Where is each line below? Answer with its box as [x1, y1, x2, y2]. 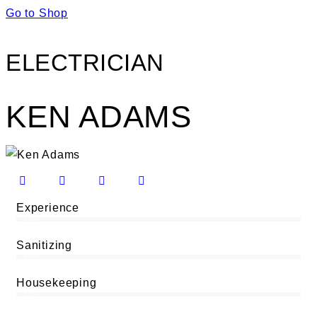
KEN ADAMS [6, 99, 192, 134]
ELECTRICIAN [6, 50, 164, 76]
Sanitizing [16, 239, 72, 252]
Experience [16, 202, 79, 214]
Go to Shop [6, 7, 68, 20]
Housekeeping [16, 277, 97, 289]
